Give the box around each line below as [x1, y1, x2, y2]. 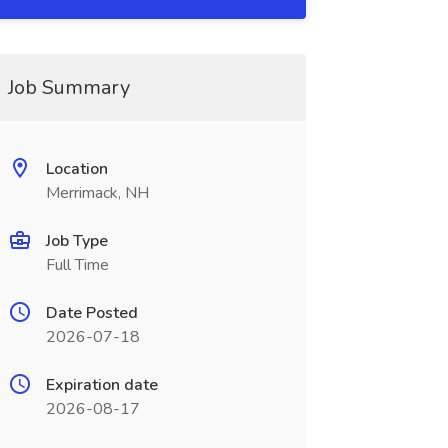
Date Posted [45, 302, 138, 324]
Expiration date [45, 374, 158, 396]
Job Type [45, 230, 108, 252]
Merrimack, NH [45, 182, 149, 204]
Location [45, 158, 108, 180]
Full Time [45, 254, 109, 276]
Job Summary [7, 74, 130, 101]
